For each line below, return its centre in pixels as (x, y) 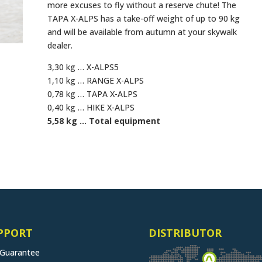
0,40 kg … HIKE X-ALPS (91, 108)
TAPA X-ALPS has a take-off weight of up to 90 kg (143, 19)
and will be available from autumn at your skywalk (142, 32)
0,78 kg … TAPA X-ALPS (92, 94)
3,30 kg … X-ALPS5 (83, 67)
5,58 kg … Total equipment (104, 121)
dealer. (60, 46)
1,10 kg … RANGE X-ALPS (95, 81)
